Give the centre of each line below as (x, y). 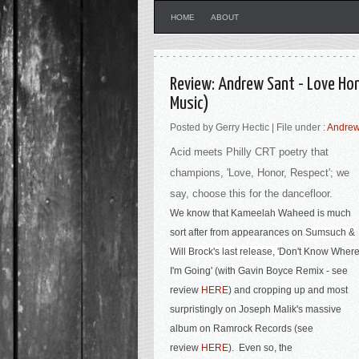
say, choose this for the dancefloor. (251, 194)
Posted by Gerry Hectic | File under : (248, 127)
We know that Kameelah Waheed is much (260, 213)
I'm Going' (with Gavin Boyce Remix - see (259, 271)
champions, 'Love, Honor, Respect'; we (260, 173)
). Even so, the (260, 348)
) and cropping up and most (288, 290)
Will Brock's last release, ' (224, 252)
